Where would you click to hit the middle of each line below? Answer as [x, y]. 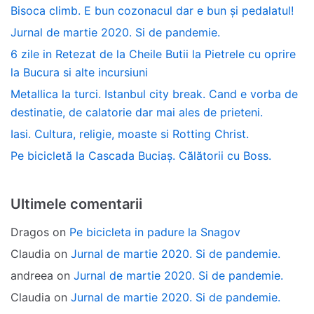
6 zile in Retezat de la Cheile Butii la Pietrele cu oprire [153, 54]
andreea [32, 275]
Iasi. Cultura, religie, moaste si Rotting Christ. [130, 134]
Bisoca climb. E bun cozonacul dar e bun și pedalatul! [152, 10]
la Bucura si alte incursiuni [79, 72]
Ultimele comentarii [76, 204]
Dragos [30, 232]
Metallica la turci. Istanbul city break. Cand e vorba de [154, 94]
